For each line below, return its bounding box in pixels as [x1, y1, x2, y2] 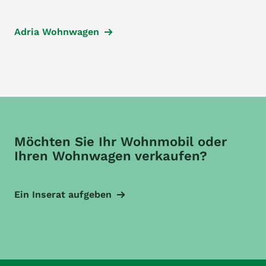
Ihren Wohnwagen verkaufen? [14, 148, 207, 163]
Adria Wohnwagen [14, 26, 99, 37]
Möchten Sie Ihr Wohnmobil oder [14, 134, 227, 149]
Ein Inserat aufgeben [14, 189, 112, 200]
